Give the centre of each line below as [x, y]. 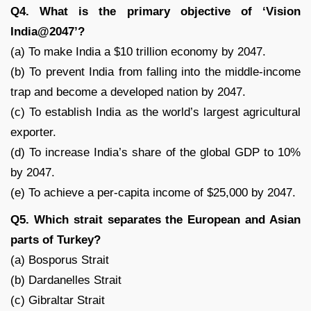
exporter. [33, 132]
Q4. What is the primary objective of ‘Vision [155, 11]
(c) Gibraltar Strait [58, 300]
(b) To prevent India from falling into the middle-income [155, 72]
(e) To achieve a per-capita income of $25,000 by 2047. [153, 192]
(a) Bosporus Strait [60, 260]
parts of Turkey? [56, 239]
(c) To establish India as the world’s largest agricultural [155, 112]
